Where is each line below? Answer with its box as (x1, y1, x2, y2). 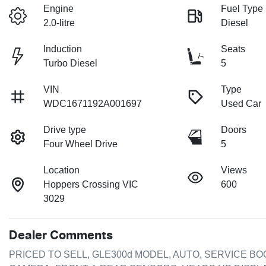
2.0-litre (43, 18, 75, 28)
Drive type (43, 125, 87, 135)
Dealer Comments (9, 230, 113, 242)
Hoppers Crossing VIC (43, 179, 139, 190)
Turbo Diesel (43, 58, 98, 69)
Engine (43, 4, 74, 14)
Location (43, 165, 80, 176)
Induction (43, 44, 83, 55)
